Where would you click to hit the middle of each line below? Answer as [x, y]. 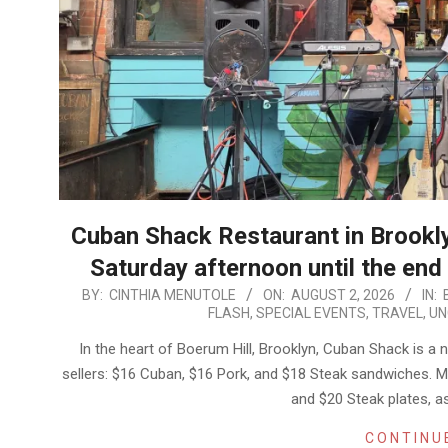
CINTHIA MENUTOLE [172, 295]
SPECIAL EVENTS [310, 313]
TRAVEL [397, 313]
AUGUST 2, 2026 [343, 295]
